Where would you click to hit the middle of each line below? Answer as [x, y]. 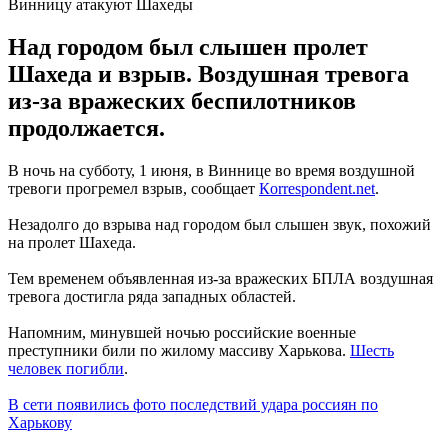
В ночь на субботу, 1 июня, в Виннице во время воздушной [211, 170]
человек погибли [66, 368]
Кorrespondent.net [317, 188]
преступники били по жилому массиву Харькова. [179, 350]
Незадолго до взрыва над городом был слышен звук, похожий [219, 224]
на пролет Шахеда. [72, 242]
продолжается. [86, 127]
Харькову [40, 422]
